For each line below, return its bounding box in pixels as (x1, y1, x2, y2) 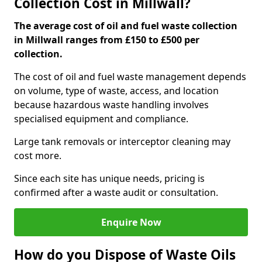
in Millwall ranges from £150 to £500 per (14, 33, 199, 46)
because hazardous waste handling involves (14, 98, 209, 111)
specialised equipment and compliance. (14, 112, 188, 125)
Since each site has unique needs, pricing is (14, 172, 205, 185)
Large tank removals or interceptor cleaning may (14, 135, 230, 148)
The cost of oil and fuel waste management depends (14, 70, 246, 83)
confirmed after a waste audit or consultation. (14, 186, 218, 199)
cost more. (14, 149, 61, 162)
